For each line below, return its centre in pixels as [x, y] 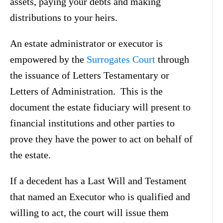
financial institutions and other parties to [92, 123]
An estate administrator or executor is [86, 43]
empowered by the [48, 59]
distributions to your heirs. [64, 17]
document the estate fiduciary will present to [100, 107]
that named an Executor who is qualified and [100, 196]
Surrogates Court [121, 59]
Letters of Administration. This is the [86, 91]
